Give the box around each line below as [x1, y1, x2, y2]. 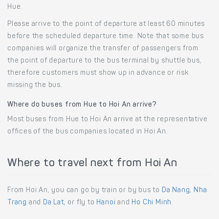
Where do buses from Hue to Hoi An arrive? [7, 101, 157, 109]
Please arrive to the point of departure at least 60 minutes [7, 21, 205, 28]
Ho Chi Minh [131, 199, 172, 206]
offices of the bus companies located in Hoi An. [7, 128, 168, 135]
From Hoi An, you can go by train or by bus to [7, 187, 162, 194]
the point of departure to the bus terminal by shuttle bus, [7, 57, 202, 65]
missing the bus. [7, 82, 63, 89]
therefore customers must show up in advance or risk [7, 69, 189, 77]
